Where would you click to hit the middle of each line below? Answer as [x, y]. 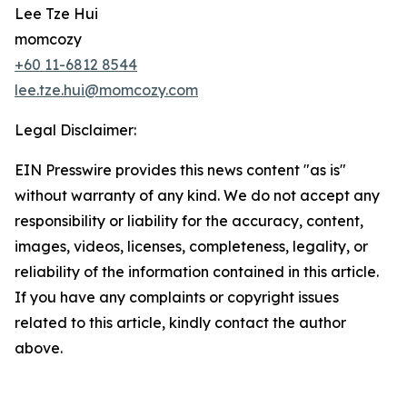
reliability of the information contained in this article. [197, 272]
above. [39, 348]
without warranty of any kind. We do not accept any [197, 196]
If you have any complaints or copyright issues [177, 298]
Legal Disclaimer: [75, 130]
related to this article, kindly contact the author [180, 323]
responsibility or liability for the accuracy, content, [189, 221]
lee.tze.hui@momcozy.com [106, 90]
